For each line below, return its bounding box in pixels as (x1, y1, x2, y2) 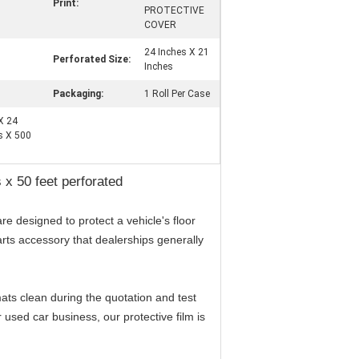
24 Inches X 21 (144, 46, 209, 58)
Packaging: (53, 88, 103, 99)
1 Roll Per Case (144, 88, 210, 99)
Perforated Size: (53, 54, 131, 65)
